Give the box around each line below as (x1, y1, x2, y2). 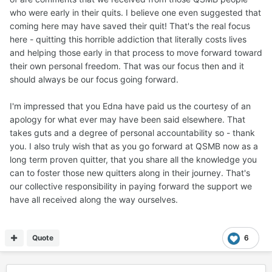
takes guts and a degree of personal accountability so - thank (10, 127, 255, 138)
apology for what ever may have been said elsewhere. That (10, 114, 245, 125)
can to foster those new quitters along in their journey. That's (10, 168, 250, 178)
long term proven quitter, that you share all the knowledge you (10, 154, 257, 165)
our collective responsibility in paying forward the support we (10, 181, 252, 192)
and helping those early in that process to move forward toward (10, 47, 262, 58)
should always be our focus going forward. (10, 74, 178, 85)
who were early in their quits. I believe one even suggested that (10, 7, 261, 18)
